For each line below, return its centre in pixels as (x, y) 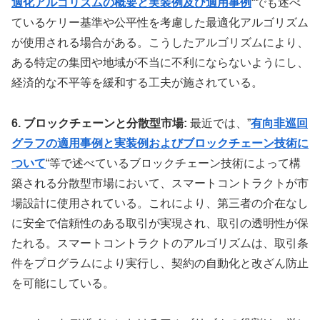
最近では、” (219, 123)
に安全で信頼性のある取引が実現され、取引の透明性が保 (160, 223)
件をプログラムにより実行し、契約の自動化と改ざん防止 (160, 263)
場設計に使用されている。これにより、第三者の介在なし (160, 203)
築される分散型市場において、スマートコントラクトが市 (160, 183)
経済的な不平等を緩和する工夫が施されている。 (137, 82)
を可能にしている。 (63, 283)
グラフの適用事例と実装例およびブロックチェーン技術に (160, 143)
